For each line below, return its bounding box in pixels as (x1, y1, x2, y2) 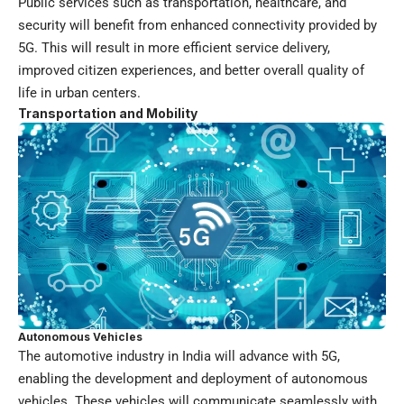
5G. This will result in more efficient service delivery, (18, 39, 330, 56)
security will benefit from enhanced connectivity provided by (18, 16, 377, 33)
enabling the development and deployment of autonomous (18, 371, 368, 388)
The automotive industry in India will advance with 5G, (18, 348, 340, 365)
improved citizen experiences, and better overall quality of (18, 61, 364, 78)
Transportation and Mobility (18, 105, 197, 121)
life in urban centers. (18, 84, 141, 101)
